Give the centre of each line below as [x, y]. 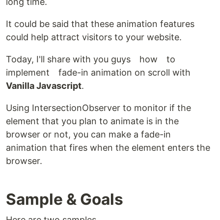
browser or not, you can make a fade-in [88, 134]
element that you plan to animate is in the [92, 121]
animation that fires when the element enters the [108, 148]
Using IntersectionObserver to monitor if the [98, 108]
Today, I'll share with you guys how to [95, 59]
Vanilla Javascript [44, 86]
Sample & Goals [65, 199]
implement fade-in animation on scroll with [98, 72]
